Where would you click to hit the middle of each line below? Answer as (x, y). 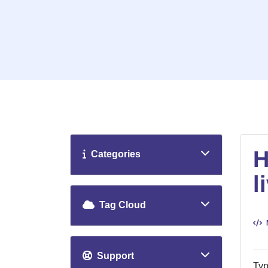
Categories (113, 154)
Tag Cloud (120, 205)
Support (113, 256)
